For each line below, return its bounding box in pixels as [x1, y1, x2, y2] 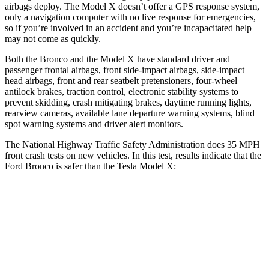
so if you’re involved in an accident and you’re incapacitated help [5, 22, 252, 33]
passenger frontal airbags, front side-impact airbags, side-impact [5, 64, 244, 75]
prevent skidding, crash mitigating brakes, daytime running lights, [5, 97, 252, 107]
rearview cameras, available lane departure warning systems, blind [5, 107, 255, 118]
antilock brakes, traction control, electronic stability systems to [5, 86, 238, 97]
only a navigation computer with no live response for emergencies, [5, 11, 256, 22]
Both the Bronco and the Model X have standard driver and [5, 53, 230, 64]
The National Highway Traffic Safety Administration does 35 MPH [5, 139, 260, 150]
